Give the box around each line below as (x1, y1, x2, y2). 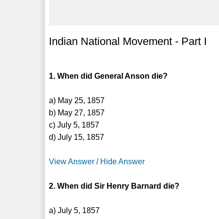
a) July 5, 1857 (49, 206, 100, 215)
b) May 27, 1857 (49, 108, 105, 117)
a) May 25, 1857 (49, 96, 105, 105)
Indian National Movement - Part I (49, 35, 207, 47)
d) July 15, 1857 (49, 132, 105, 141)
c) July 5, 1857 (49, 120, 100, 129)
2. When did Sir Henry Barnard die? (49, 181, 180, 190)
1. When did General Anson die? (49, 71, 168, 80)
